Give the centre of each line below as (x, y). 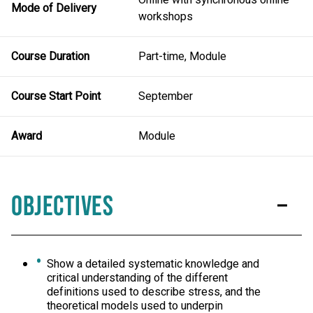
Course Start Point (56, 96)
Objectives (62, 206)
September (166, 96)
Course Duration (50, 56)
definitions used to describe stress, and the (154, 292)
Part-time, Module (183, 56)
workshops (166, 16)
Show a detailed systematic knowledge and (153, 264)
